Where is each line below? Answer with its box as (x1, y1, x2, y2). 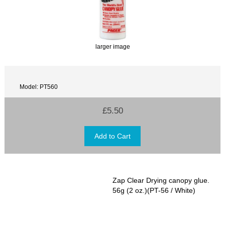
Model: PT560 (20, 83, 58, 90)
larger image (95, 43, 130, 50)
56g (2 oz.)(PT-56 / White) (113, 186, 195, 194)
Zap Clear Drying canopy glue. (113, 176, 209, 184)
